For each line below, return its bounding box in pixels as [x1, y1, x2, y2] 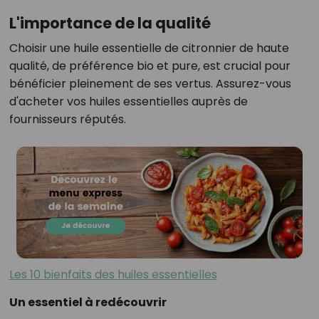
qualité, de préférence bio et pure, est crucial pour [9, 58, 291, 75]
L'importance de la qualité [9, 13, 211, 34]
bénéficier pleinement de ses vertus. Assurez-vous [9, 75, 291, 93]
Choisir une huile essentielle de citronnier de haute [9, 40, 289, 57]
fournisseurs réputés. [9, 111, 126, 128]
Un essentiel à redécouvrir [9, 294, 167, 311]
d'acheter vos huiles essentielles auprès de [9, 93, 248, 110]
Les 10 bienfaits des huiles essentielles [9, 266, 217, 283]
